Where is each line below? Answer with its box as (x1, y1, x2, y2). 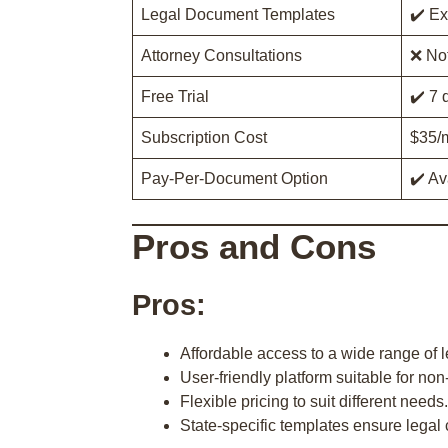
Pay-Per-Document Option (141, 170, 328, 187)
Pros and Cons (132, 227, 376, 266)
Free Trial (141, 88, 209, 105)
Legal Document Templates (141, 6, 335, 23)
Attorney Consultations (141, 47, 302, 64)
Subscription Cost (141, 129, 267, 146)
